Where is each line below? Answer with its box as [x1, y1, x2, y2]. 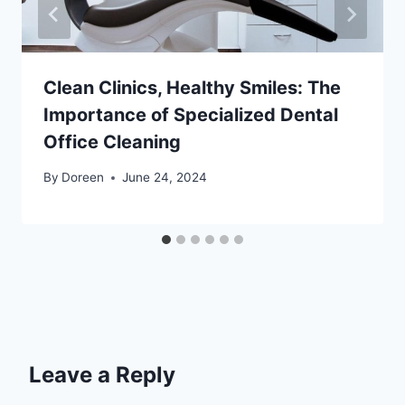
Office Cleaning [43, 131, 181, 154]
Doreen [61, 170, 105, 184]
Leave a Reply [29, 362, 175, 388]
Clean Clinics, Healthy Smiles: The [43, 77, 341, 99]
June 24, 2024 [122, 170, 208, 184]
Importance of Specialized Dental [43, 104, 338, 127]
